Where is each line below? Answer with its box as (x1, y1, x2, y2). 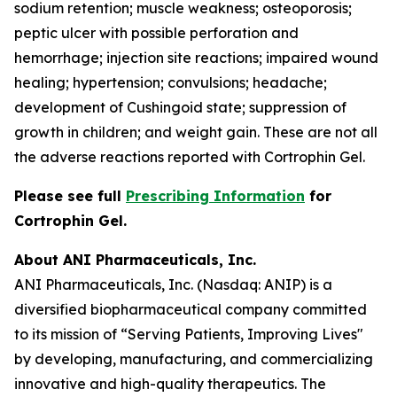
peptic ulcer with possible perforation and (14, 24, 299, 42)
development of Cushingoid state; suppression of (14, 98, 346, 116)
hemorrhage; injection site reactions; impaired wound (14, 49, 378, 66)
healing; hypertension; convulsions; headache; (14, 74, 327, 91)
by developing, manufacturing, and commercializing (14, 350, 373, 368)
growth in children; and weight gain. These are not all (14, 123, 378, 141)
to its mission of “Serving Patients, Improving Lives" (14, 325, 363, 343)
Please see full (14, 187, 126, 205)
